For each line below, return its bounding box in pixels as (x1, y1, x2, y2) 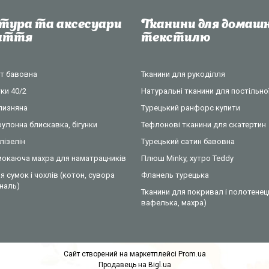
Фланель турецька (141, 170, 209, 180)
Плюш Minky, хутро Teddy (141, 153, 234, 163)
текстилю (141, 32, 210, 44)
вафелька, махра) (141, 198, 207, 207)
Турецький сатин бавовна (141, 136, 235, 146)
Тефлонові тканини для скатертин (141, 119, 266, 129)
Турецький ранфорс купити (141, 103, 240, 112)
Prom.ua (178, 249, 206, 258)
